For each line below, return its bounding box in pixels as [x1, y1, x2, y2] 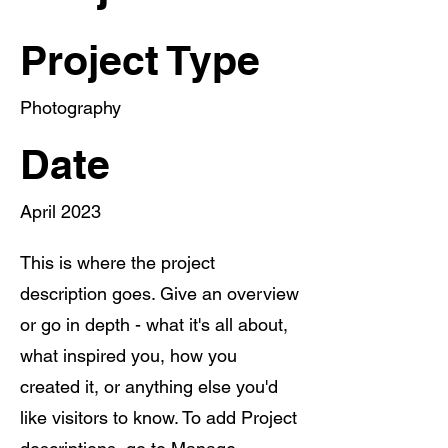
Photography [20, 97, 121, 118]
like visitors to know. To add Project [20, 407, 297, 428]
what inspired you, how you [20, 345, 237, 366]
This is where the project [20, 252, 215, 273]
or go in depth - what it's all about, [20, 314, 288, 335]
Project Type [20, 36, 260, 84]
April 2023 [20, 201, 101, 222]
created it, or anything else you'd [20, 376, 278, 397]
